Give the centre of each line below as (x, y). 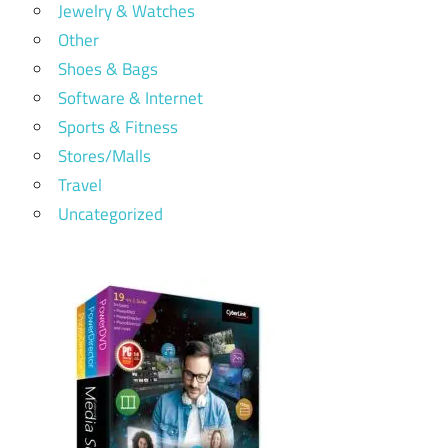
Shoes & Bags (108, 68)
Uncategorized (110, 213)
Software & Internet (130, 97)
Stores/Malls (104, 155)
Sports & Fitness (118, 126)
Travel (80, 184)
